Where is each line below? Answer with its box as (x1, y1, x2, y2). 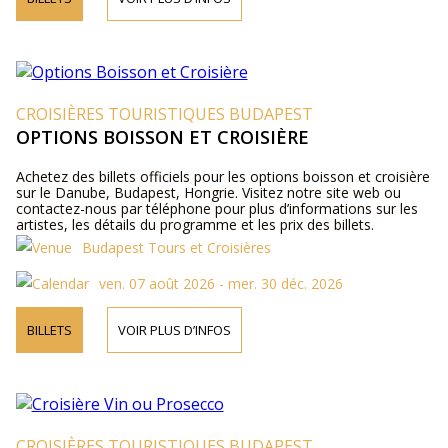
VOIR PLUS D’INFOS (117, 321, 231, 339)
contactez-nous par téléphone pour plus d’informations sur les (15, 199, 418, 218)
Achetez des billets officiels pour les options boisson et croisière (15, 167, 430, 186)
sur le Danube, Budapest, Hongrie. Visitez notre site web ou (15, 183, 401, 202)
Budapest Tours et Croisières (81, 238, 271, 257)
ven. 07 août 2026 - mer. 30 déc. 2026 (98, 274, 343, 293)
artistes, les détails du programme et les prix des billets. (15, 215, 374, 234)
